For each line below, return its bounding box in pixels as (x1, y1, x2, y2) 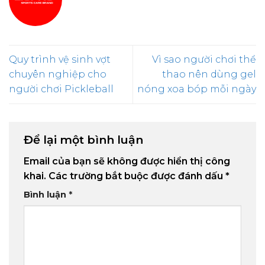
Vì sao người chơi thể (152, 54, 256, 66)
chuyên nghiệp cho (9, 69, 106, 80)
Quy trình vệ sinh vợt (9, 54, 111, 66)
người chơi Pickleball (9, 83, 114, 95)
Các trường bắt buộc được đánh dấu (49, 170, 225, 182)
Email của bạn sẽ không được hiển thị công (24, 156, 230, 167)
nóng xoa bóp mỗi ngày (137, 83, 256, 95)
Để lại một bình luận (24, 132, 146, 147)
